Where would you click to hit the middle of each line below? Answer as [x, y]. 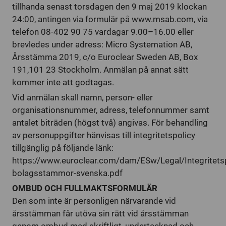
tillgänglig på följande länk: [63, 148]
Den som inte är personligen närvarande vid [94, 201]
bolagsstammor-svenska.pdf [67, 173]
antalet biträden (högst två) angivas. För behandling [110, 123]
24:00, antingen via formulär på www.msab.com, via [110, 19]
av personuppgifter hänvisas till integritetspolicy [104, 135]
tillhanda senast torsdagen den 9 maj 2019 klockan [109, 7]
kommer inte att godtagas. [63, 82]
